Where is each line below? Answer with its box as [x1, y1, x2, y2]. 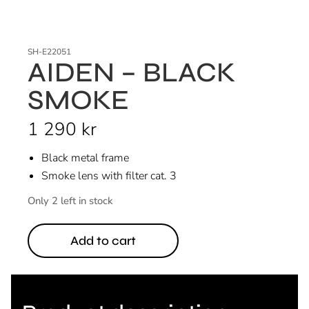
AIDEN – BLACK [28, 55, 235, 89]
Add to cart [70, 232, 136, 248]
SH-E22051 [28, 46, 71, 57]
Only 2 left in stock [28, 193, 112, 208]
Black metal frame [41, 150, 129, 166]
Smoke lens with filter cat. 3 [41, 168, 177, 183]
